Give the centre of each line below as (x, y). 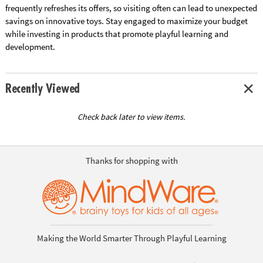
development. (30, 46)
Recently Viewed (43, 89)
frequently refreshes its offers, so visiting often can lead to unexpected (131, 8)
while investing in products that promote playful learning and (117, 33)
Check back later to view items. (131, 117)
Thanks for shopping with (131, 161)
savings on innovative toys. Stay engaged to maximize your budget (126, 21)
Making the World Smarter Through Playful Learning (131, 238)
